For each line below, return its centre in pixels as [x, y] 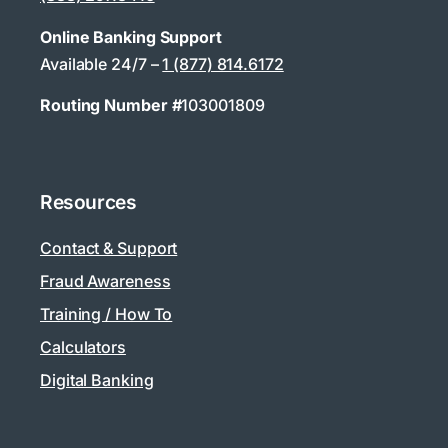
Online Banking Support [131, 36]
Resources [88, 202]
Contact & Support [109, 248]
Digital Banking [97, 380]
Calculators [83, 347]
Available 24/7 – [101, 63]
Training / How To [106, 314]
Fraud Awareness [105, 281]
